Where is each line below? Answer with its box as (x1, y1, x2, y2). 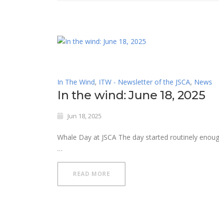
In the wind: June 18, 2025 (57, 88, 205, 103)
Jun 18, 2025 (67, 111, 102, 121)
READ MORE (73, 170, 110, 178)
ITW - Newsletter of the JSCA (99, 77, 190, 87)
